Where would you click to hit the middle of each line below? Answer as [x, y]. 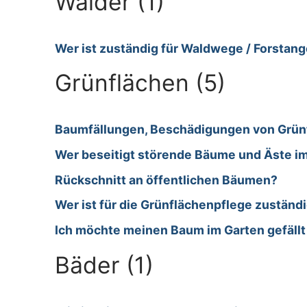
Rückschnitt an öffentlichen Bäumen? [166, 180]
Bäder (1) [104, 265]
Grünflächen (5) [140, 83]
